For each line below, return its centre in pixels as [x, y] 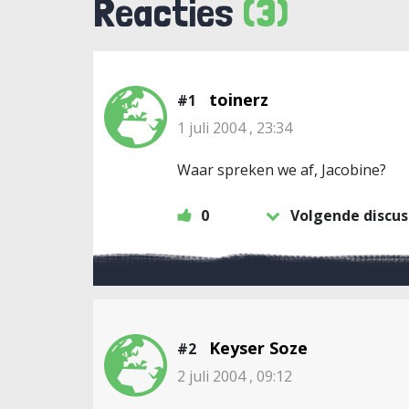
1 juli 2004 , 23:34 [235, 128]
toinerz [239, 100]
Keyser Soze [258, 348]
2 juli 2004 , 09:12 [235, 376]
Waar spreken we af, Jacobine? [282, 170]
